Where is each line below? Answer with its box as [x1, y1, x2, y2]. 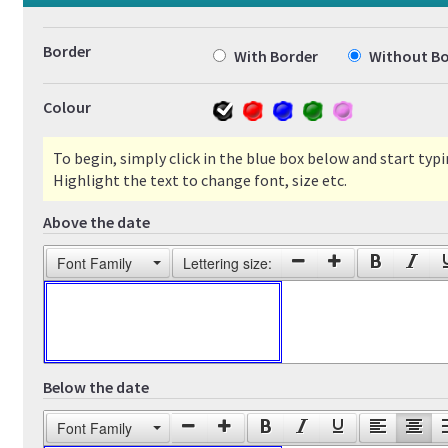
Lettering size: [182, 253, 272, 274]
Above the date [42, 211, 150, 232]
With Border [233, 45, 318, 66]
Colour [42, 96, 91, 117]
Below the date [42, 376, 149, 397]
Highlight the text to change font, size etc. [52, 169, 347, 190]
